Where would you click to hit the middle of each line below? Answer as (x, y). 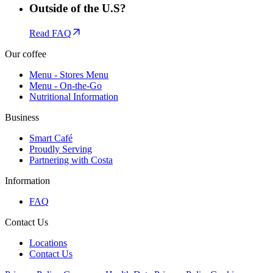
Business (22, 117)
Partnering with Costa (71, 160)
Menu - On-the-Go (66, 85)
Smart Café (51, 138)
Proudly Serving (61, 149)
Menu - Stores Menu (69, 74)
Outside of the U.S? (78, 8)
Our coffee (26, 54)
